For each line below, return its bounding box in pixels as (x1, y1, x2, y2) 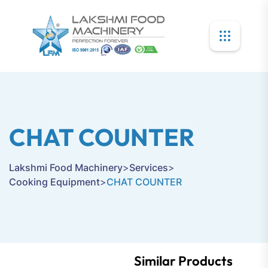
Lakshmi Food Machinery (9, 162, 123, 173)
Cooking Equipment (9, 176, 100, 188)
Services (129, 162, 168, 173)
